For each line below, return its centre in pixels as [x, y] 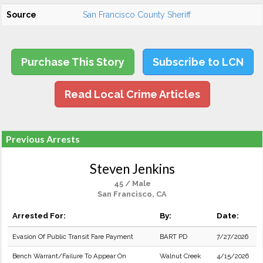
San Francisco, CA [132, 194]
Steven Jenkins [132, 169]
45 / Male [132, 183]
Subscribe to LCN [198, 62]
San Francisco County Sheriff [137, 15]
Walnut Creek [180, 256]
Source [21, 15]
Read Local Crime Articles [132, 94]
